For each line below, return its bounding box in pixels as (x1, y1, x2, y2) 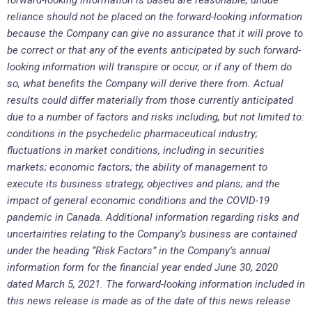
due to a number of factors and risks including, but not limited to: (7, 110, 304, 123)
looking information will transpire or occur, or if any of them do (7, 60, 292, 73)
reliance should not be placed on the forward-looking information (7, 10, 302, 23)
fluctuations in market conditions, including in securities (7, 143, 265, 157)
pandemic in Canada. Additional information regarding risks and (7, 210, 299, 224)
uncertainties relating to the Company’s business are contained (7, 227, 297, 240)
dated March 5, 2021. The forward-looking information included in (7, 277, 305, 290)
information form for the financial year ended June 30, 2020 (7, 260, 278, 274)
